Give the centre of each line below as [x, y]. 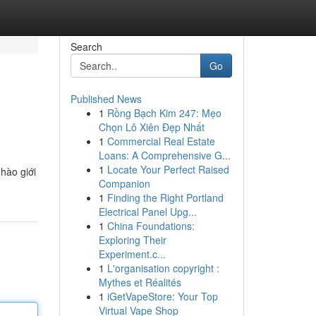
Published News [106, 99]
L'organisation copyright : [163, 268]
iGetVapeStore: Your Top [162, 296]
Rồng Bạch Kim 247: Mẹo [164, 113]
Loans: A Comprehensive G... [164, 155]
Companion [124, 183]
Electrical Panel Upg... [147, 212]
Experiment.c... [132, 254]
